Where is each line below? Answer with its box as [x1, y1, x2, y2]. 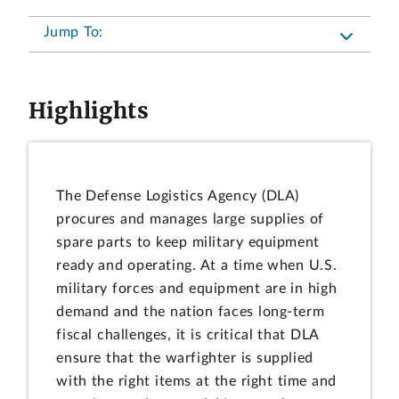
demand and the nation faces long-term [56, 305, 325, 320]
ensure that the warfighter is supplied [56, 351, 313, 366]
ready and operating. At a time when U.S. [56, 258, 338, 273]
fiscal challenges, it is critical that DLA [56, 328, 319, 343]
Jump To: [43, 24, 104, 39]
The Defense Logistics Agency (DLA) [56, 189, 299, 204]
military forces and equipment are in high [56, 281, 338, 297]
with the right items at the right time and [56, 374, 338, 389]
